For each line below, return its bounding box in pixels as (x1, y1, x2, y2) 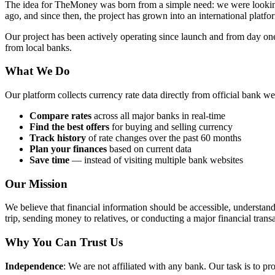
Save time (29, 155, 69, 166)
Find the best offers (29, 122, 109, 133)
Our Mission (5, 177, 68, 190)
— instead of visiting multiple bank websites (69, 155, 243, 166)
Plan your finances (29, 144, 107, 155)
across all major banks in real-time (91, 110, 225, 122)
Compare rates (29, 110, 91, 122)
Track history (29, 133, 86, 144)
